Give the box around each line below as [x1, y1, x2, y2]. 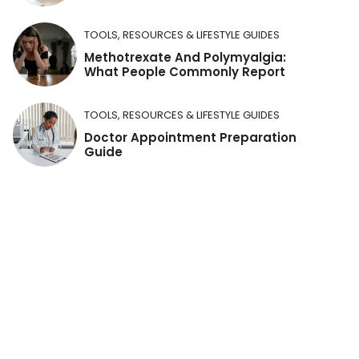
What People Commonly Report [84, 63, 285, 80]
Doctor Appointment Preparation [84, 129, 296, 146]
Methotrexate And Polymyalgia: [84, 49, 286, 66]
